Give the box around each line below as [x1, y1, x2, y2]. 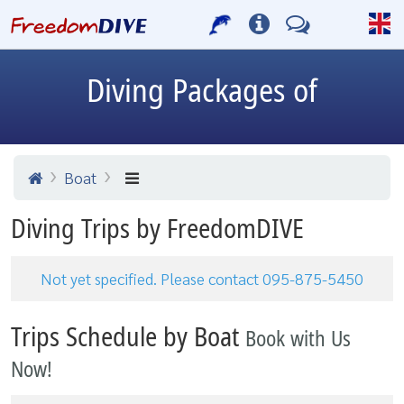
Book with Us [245, 325, 351, 355]
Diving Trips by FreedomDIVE [11, 210, 304, 250]
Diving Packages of [87, 69, 317, 116]
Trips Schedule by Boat [11, 318, 245, 358]
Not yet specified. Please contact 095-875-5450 [41, 268, 363, 289]
